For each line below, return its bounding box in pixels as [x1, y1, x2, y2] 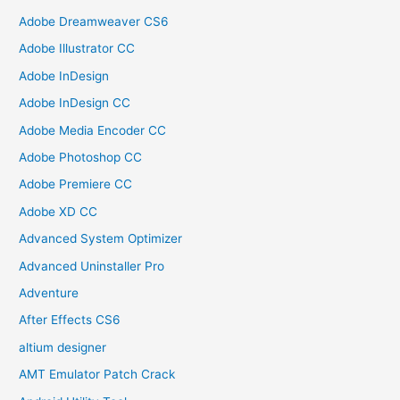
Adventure [19, 286, 79, 301]
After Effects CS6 [19, 312, 121, 328]
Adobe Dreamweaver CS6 [19, 14, 170, 29]
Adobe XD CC [19, 204, 98, 219]
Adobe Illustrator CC [19, 41, 136, 56]
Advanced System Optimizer [19, 231, 183, 246]
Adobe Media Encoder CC [19, 122, 167, 137]
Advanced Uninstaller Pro [19, 258, 165, 273]
